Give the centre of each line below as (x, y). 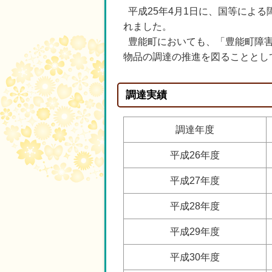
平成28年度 (195, 206)
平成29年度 (195, 232)
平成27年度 (195, 181)
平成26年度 (195, 155)
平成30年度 (195, 257)
